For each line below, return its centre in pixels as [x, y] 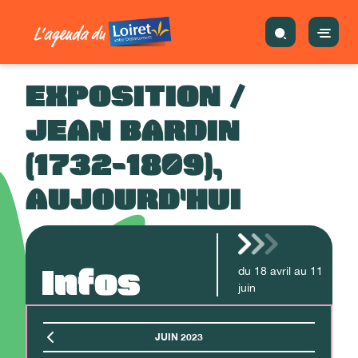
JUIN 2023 [179, 337]
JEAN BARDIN [133, 131]
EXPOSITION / [136, 97]
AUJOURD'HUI [133, 200]
